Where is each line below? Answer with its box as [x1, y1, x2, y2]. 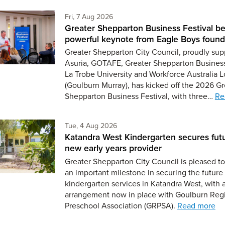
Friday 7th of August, [113, 10, 178, 21]
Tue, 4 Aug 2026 [64, 120, 118, 131]
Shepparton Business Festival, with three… [64, 90, 215, 102]
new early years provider [64, 142, 162, 155]
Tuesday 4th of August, [117, 120, 189, 131]
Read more [177, 199, 215, 211]
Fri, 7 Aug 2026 [64, 11, 114, 22]
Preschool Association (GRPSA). [64, 199, 177, 211]
